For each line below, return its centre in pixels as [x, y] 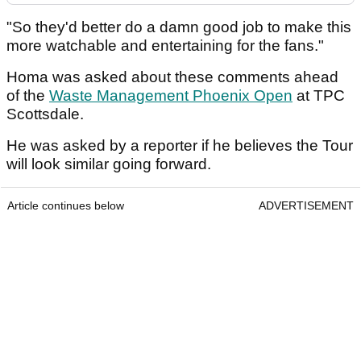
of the [28, 96]
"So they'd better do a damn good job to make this [179, 27]
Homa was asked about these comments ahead [172, 77]
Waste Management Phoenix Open [171, 96]
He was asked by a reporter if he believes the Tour [180, 146]
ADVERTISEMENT [306, 206]
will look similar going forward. [111, 164]
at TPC [319, 96]
